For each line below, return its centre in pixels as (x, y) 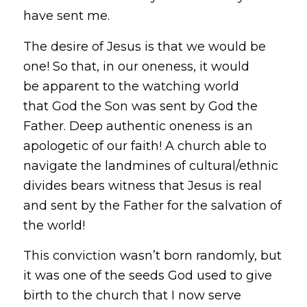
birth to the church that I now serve (132, 296)
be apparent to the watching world (131, 86)
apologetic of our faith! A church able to (145, 146)
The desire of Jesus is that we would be (144, 46)
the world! (54, 225)
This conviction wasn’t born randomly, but (152, 256)
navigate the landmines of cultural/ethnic (150, 165)
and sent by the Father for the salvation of (152, 205)
